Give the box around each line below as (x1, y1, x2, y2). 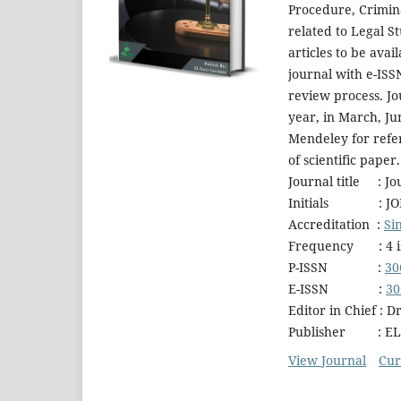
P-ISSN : (288, 258, 385, 276)
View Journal (288, 351, 366, 369)
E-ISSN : (288, 279, 386, 297)
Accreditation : (288, 215, 384, 233)
